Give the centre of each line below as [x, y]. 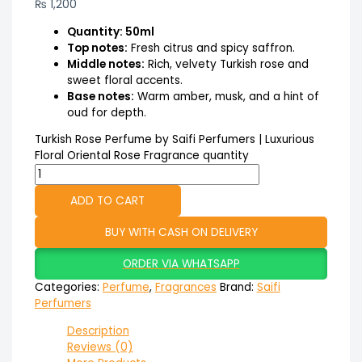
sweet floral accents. [124, 80]
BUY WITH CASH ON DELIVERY [181, 233]
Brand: [238, 288]
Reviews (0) [100, 347]
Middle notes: [105, 64]
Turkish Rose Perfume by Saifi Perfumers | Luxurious [174, 140]
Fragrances [185, 288]
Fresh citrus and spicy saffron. [211, 48]
